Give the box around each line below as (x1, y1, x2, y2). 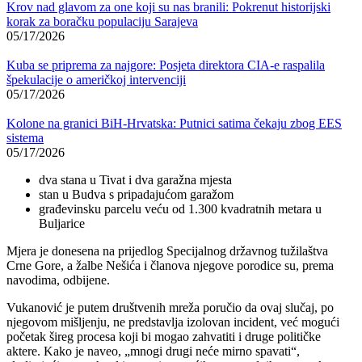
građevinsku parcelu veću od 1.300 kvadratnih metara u (39, 201, 322, 216)
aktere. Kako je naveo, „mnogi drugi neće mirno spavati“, (6, 343, 300, 358)
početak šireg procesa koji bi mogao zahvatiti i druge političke (6, 329, 321, 343)
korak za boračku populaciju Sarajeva (6, 14, 198, 28)
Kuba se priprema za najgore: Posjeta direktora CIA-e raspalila (6, 57, 325, 72)
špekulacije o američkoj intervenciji (6, 72, 186, 86)
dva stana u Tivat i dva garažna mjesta (39, 172, 232, 187)
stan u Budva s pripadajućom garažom (39, 187, 234, 201)
